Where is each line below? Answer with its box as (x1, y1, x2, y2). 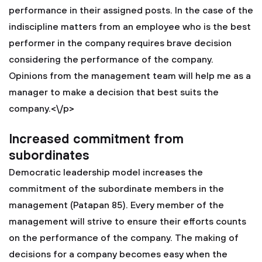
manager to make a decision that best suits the (9, 87, 219, 98)
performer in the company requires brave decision (9, 37, 232, 49)
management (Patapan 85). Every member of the (9, 199, 224, 211)
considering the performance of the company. (9, 54, 213, 65)
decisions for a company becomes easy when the (9, 249, 227, 260)
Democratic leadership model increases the (9, 167, 203, 178)
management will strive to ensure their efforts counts (9, 216, 246, 227)
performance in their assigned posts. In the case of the (9, 5, 253, 16)
